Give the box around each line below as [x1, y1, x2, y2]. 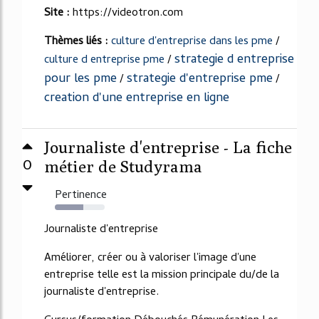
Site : [44, 4, 73, 23]
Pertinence [55, 186, 107, 205]
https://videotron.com [73, 4, 183, 23]
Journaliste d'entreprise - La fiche [44, 137, 292, 157]
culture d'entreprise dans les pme [111, 32, 273, 51]
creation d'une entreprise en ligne [44, 88, 229, 109]
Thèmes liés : [44, 32, 111, 51]
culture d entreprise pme [44, 51, 164, 70]
